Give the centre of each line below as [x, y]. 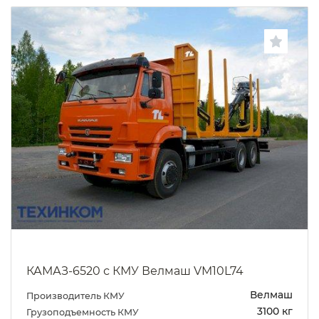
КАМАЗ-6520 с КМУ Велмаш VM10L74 [135, 271]
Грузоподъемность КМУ [84, 312]
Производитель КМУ [77, 296]
